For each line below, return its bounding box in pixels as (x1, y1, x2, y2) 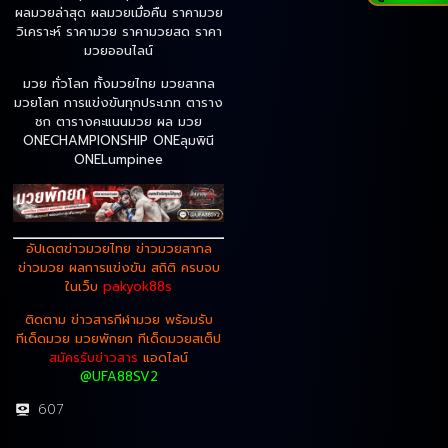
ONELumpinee (74, 150, 163, 170)
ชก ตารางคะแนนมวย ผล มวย (35, 112, 202, 132)
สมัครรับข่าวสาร (49, 347, 138, 367)
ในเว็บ (65, 276, 98, 296)
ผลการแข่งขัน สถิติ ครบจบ (63, 257, 220, 277)
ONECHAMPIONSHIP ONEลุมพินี (23, 131, 214, 151)
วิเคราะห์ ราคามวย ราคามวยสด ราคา (15, 21, 222, 41)
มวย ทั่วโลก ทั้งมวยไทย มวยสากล (22, 74, 215, 94)
